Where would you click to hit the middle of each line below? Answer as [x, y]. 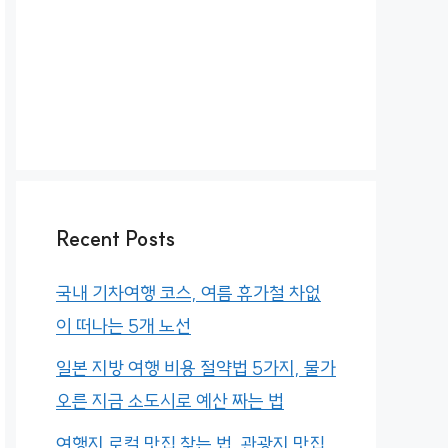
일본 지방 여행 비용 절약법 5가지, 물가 [196, 369]
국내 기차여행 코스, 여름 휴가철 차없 [188, 293]
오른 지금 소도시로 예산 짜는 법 [170, 402]
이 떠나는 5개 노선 [123, 326]
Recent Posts [115, 238]
